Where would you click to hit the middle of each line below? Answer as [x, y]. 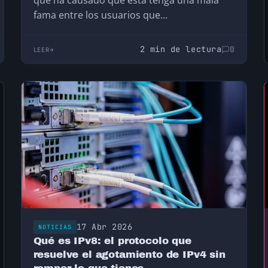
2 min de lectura [181, 49]
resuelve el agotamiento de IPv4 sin [129, 255]
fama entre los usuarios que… [100, 15]
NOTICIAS [55, 227]
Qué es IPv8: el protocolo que [112, 241]
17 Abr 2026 [104, 227]
